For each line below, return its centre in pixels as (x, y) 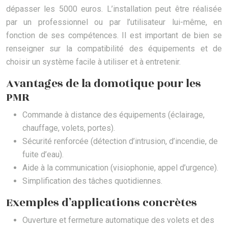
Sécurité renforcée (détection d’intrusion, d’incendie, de (120, 141)
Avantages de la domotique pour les (104, 84)
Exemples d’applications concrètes (102, 203)
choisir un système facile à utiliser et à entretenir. (93, 62)
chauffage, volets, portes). (69, 128)
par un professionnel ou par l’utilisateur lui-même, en (114, 22)
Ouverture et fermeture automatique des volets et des (118, 220)
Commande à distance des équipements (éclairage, (113, 115)
